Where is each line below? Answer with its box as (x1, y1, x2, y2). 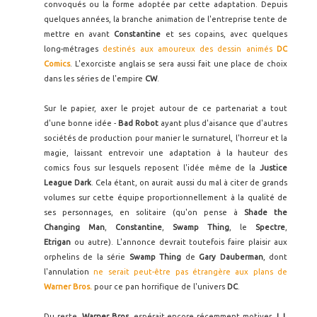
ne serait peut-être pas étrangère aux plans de (93, 267, 287, 276)
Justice (260, 163, 287, 172)
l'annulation (44, 267, 94, 276)
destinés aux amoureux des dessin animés (103, 45, 277, 53)
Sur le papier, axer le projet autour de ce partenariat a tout (44, 104, 287, 113)
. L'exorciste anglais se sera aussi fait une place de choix (70, 59, 287, 68)
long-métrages (44, 45, 103, 53)
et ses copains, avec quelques (161, 30, 287, 38)
